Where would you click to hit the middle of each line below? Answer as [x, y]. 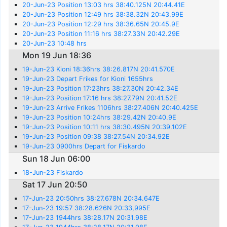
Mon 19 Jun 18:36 [57, 55]
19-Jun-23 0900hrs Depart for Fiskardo [84, 146]
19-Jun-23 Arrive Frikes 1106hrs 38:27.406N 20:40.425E [110, 108]
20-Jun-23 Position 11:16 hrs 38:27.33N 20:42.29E [101, 33]
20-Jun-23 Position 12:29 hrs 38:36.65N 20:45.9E [101, 24]
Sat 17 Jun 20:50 [55, 185]
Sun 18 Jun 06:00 [56, 158]
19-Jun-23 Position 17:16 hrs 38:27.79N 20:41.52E [100, 98]
